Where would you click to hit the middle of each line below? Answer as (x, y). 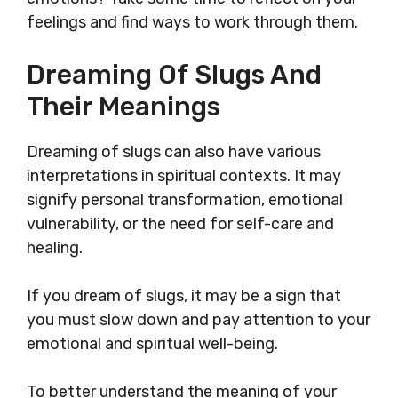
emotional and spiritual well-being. (152, 344)
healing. (55, 248)
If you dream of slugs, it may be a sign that (184, 296)
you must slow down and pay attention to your (199, 320)
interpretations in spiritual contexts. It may (184, 176)
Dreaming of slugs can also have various (174, 152)
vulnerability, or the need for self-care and (180, 224)
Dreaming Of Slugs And (174, 75)
